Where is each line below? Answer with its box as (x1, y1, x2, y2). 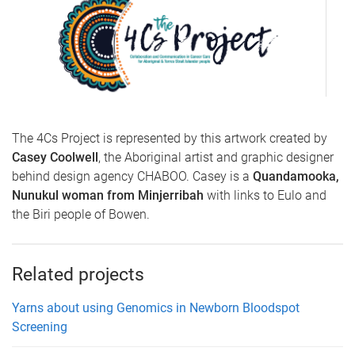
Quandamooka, (253, 168, 339, 184)
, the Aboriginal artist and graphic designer (98, 149, 334, 165)
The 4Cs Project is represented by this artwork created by (12, 130, 327, 146)
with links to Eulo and (207, 187, 326, 203)
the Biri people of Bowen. (12, 206, 150, 222)
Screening (12, 319, 67, 334)
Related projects (12, 263, 144, 285)
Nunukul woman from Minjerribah (12, 187, 207, 203)
